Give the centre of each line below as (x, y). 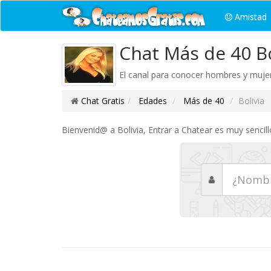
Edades (152, 101)
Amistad (250, 17)
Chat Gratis (103, 101)
